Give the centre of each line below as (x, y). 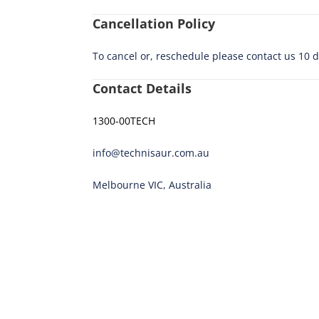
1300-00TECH (124, 120)
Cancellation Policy (154, 23)
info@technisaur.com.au (151, 152)
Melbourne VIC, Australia (152, 184)
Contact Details (142, 88)
